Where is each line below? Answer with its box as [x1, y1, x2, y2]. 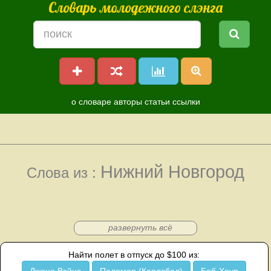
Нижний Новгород [100, 162, 244, 181]
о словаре [71, 97, 111, 106]
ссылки [172, 97, 200, 106]
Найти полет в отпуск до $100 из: [68, 250, 200, 260]
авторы [113, 97, 142, 106]
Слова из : [27, 165, 100, 181]
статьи [144, 97, 170, 106]
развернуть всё [108, 223, 172, 232]
